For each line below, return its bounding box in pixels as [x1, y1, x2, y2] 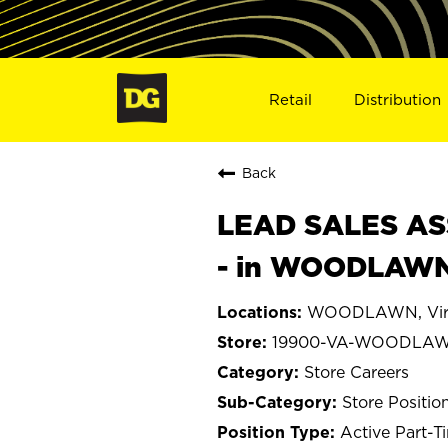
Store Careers [304, 362, 409, 381]
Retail [268, 90, 312, 108]
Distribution [354, 90, 442, 108]
